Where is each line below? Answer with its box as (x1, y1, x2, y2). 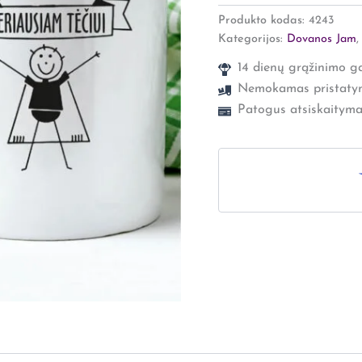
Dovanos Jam (286, 32, 356, 45)
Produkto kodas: (217, 14, 309, 27)
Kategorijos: (217, 32, 287, 45)
